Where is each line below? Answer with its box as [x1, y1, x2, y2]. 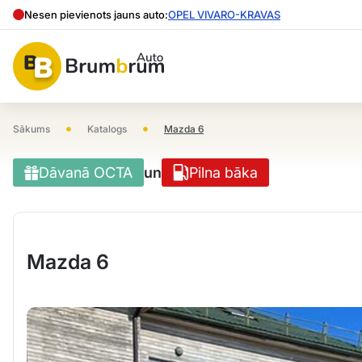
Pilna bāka [189, 164, 259, 181]
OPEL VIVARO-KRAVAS [168, 8, 280, 21]
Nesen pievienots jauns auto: [24, 8, 168, 21]
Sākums [13, 123, 50, 135]
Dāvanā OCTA [39, 164, 133, 181]
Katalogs [87, 123, 127, 135]
